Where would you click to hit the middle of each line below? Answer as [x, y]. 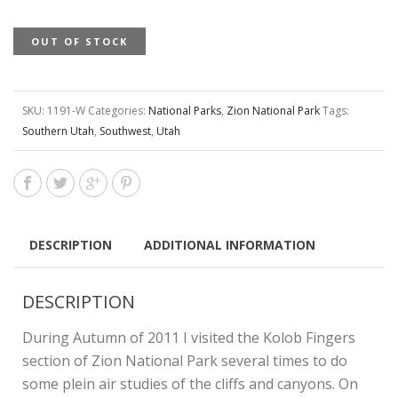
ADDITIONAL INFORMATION [230, 245]
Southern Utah [58, 131]
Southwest [125, 131]
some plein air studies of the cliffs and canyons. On [190, 384]
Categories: [118, 111]
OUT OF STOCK [80, 41]
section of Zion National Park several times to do [185, 361]
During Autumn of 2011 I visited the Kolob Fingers [189, 338]
